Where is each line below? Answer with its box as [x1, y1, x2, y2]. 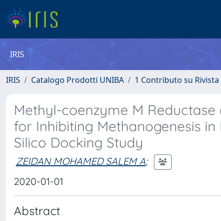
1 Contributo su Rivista [135, 74, 219, 85]
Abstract [14, 203, 60, 218]
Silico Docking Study [14, 134, 143, 151]
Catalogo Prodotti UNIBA [31, 74, 124, 85]
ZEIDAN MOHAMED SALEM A [16, 154, 146, 167]
